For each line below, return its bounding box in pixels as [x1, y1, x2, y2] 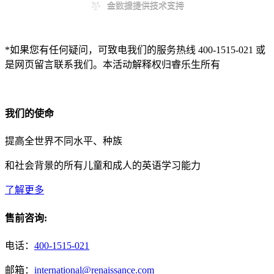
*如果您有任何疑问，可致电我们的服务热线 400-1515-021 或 [5, 44, 265, 55]
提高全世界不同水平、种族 [5, 136, 122, 147]
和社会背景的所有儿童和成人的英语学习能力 [5, 160, 201, 171]
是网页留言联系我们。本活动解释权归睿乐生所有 [5, 59, 220, 70]
